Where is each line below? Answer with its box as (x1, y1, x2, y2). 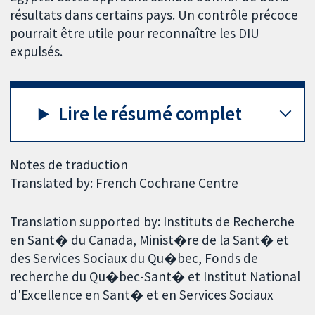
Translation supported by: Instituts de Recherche (10, 212, 295, 230)
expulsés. (10, 42, 63, 60)
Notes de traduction (10, 155, 129, 173)
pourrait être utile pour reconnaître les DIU (10, 24, 260, 41)
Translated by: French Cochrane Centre (10, 174, 239, 191)
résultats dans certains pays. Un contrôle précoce (10, 6, 299, 23)
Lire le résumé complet (58, 102, 243, 126)
